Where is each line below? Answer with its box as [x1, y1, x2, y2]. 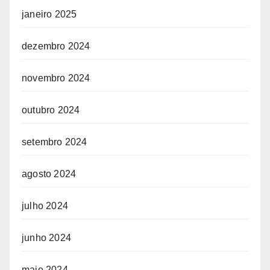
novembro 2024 [22, 72, 90, 83]
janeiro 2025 [22, 8, 77, 19]
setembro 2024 [22, 136, 87, 147]
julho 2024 [22, 200, 68, 211]
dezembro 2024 [22, 40, 90, 51]
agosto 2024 [22, 168, 77, 179]
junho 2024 [22, 232, 71, 243]
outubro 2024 [22, 104, 80, 115]
